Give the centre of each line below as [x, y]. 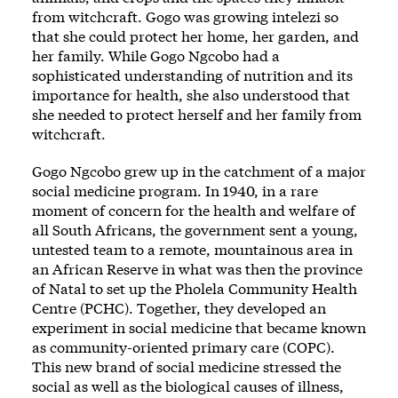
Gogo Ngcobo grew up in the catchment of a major [199, 171]
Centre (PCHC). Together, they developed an [179, 307]
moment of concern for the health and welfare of [194, 210]
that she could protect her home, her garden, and [195, 36]
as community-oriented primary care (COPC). [183, 346]
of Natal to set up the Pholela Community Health [195, 288]
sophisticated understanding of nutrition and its [192, 75]
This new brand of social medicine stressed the [187, 366]
